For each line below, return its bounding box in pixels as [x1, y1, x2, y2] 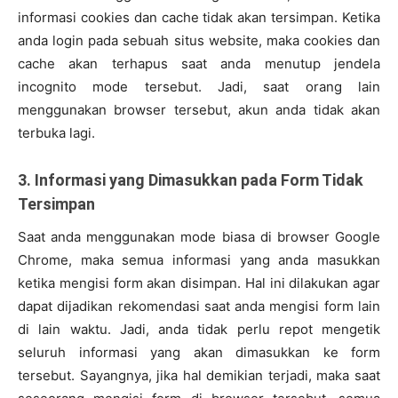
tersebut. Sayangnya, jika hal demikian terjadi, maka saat [18, 367, 380, 385]
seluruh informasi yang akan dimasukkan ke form [18, 344, 380, 362]
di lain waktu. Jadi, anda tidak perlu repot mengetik [18, 321, 380, 338]
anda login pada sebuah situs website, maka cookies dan [18, 32, 380, 50]
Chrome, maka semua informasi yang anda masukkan [18, 251, 380, 269]
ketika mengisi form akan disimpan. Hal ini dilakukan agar [18, 275, 380, 292]
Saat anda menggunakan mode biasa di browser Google [18, 228, 380, 246]
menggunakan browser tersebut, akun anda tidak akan [18, 101, 380, 119]
